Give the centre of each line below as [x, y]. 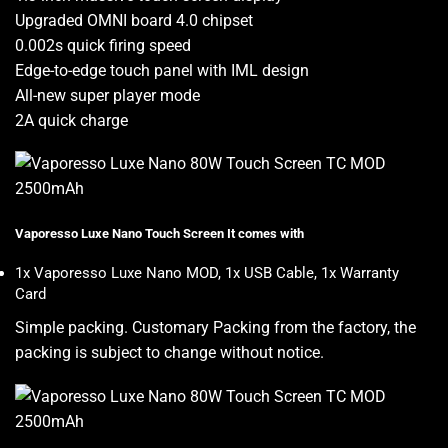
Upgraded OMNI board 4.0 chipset [134, 20]
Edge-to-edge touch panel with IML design [162, 70]
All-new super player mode [107, 95]
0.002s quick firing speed [103, 45]
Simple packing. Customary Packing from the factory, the [215, 328]
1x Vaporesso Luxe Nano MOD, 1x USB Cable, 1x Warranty [207, 273]
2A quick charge [71, 120]
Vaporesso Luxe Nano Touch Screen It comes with [159, 233]
